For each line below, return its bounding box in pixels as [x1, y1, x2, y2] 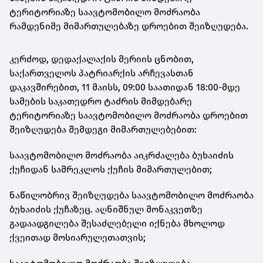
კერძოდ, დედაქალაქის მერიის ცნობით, [9, 53, 194, 65]
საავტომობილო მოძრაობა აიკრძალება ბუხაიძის [9, 149, 234, 161]
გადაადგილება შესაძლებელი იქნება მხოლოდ [9, 217, 225, 229]
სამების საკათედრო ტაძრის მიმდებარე [9, 95, 192, 107]
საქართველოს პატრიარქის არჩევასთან [9, 67, 194, 79]
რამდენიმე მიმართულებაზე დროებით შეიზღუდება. [9, 20, 248, 32]
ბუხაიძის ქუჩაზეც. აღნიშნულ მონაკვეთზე [9, 203, 203, 215]
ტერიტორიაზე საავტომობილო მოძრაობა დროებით [9, 109, 248, 121]
